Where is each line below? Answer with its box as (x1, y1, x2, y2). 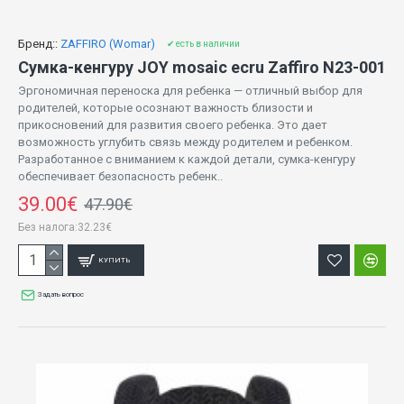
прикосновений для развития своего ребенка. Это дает (18, 118, 327, 133)
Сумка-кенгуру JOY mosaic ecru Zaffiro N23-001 (18, 58, 386, 78)
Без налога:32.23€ (18, 221, 112, 234)
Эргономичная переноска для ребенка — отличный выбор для (18, 84, 363, 98)
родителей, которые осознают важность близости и (18, 101, 313, 115)
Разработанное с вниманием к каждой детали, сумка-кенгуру (18, 152, 355, 167)
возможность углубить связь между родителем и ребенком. (18, 135, 353, 150)
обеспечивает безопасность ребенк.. (18, 170, 223, 184)
